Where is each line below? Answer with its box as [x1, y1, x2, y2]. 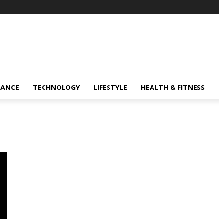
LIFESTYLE [93, 83, 127, 92]
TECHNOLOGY [33, 83, 80, 92]
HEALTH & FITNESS [141, 83, 205, 92]
